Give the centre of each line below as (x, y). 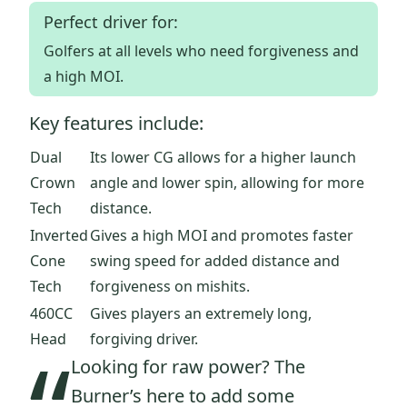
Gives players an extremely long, (201, 314)
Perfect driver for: (111, 22)
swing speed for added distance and (215, 261)
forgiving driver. (144, 339)
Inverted (59, 236)
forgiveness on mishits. (170, 287)
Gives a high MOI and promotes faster (222, 236)
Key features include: (116, 124)
